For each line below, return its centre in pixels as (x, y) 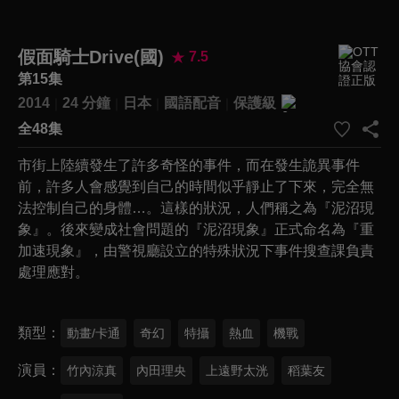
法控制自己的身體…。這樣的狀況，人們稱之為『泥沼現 (196, 208)
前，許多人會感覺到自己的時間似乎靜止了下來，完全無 (196, 186)
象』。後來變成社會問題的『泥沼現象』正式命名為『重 (196, 229)
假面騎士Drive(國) (91, 57)
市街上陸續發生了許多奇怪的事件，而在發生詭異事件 (189, 165)
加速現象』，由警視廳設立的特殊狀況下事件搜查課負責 (196, 250)
